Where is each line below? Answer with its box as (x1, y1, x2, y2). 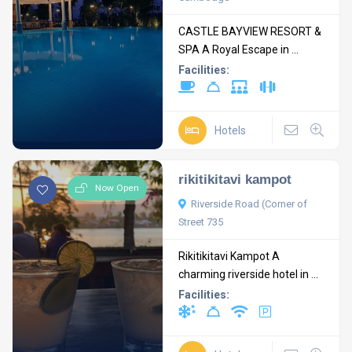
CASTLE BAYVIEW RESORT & (178, 25, 322, 38)
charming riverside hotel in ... (178, 268, 319, 280)
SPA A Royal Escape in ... (178, 43, 299, 56)
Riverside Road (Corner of (191, 198, 308, 210)
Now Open (95, 182, 140, 193)
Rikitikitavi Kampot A (178, 250, 280, 262)
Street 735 (178, 216, 224, 228)
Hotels (214, 123, 247, 137)
